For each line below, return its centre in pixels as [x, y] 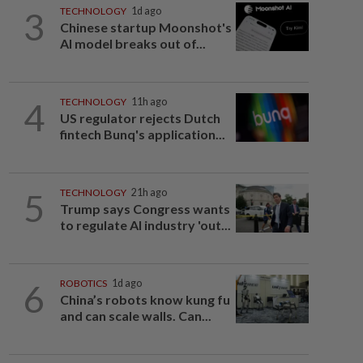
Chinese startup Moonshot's [145, 27]
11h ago [149, 102]
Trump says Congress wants [145, 209]
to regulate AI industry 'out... [145, 225]
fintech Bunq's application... [142, 134]
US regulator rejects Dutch [140, 118]
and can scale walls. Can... [135, 316]
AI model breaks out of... [132, 43]
